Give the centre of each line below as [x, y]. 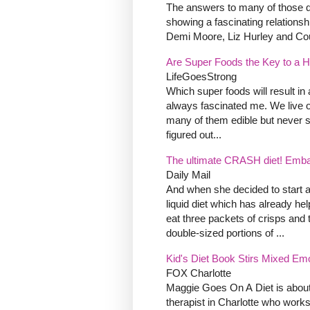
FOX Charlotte [199, 273]
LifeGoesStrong [201, 77]
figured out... [194, 135]
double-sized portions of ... [225, 233]
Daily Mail [188, 175]
